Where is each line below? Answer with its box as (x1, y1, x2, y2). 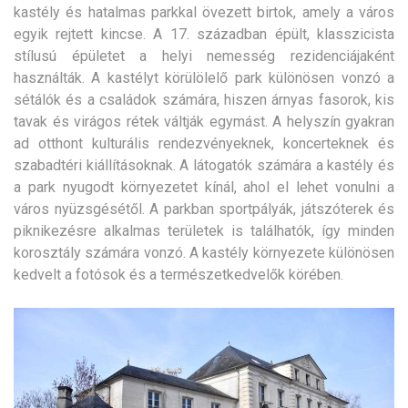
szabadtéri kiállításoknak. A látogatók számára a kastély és (14, 157, 394, 175)
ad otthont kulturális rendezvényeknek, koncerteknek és (14, 135, 394, 153)
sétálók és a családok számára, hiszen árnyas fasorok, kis (14, 91, 394, 109)
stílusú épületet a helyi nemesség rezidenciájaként (14, 47, 394, 66)
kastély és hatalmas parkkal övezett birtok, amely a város (14, 4, 394, 22)
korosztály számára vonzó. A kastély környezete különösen (14, 244, 394, 262)
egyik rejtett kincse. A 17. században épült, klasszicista (14, 25, 394, 44)
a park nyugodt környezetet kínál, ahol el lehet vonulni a (14, 178, 394, 197)
